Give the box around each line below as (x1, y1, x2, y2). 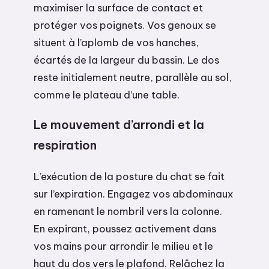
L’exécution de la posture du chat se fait (34, 170, 225, 183)
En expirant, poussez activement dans (34, 222, 216, 235)
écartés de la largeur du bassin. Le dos (34, 53, 219, 66)
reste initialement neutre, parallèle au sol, (34, 70, 232, 83)
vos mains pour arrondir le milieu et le (34, 240, 213, 253)
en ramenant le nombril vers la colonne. (34, 205, 222, 218)
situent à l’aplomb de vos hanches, (34, 35, 199, 49)
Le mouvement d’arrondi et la (34, 117, 204, 133)
